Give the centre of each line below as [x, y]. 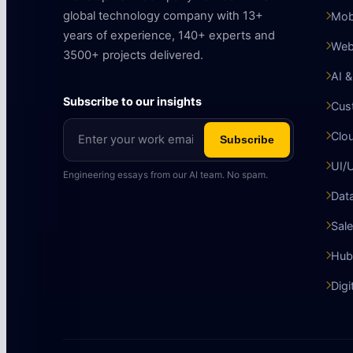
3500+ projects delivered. [133, 55]
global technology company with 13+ [163, 16]
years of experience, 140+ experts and [169, 35]
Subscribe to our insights [132, 101]
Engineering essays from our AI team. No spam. [165, 175]
